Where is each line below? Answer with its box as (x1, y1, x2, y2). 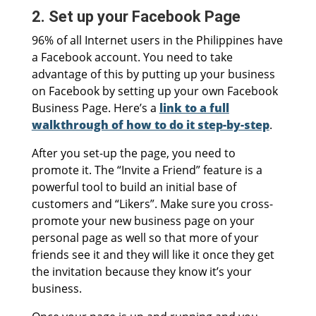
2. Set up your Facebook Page (31, 8, 241, 26)
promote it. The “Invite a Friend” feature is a (31, 162, 262, 178)
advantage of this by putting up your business (31, 66, 275, 83)
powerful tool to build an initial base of (31, 179, 236, 195)
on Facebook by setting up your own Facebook (31, 83, 278, 99)
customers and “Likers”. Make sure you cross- (31, 196, 273, 212)
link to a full (159, 100, 229, 116)
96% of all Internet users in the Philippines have (31, 32, 283, 49)
